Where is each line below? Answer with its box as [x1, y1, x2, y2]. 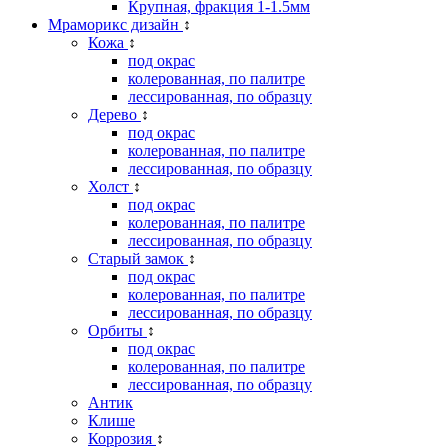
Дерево [88, 105, 141, 123]
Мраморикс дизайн [48, 15, 183, 33]
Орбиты [88, 321, 147, 339]
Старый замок [88, 249, 188, 267]
